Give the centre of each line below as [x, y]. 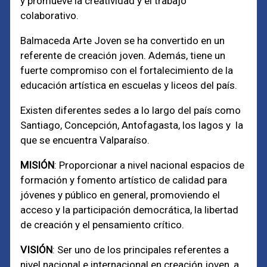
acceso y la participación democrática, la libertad [130, 210]
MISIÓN [38, 165]
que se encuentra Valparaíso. [85, 140]
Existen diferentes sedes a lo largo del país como [132, 110]
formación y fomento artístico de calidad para [124, 180]
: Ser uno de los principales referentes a [141, 250]
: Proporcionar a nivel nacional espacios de [150, 165]
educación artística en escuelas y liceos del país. [129, 85]
